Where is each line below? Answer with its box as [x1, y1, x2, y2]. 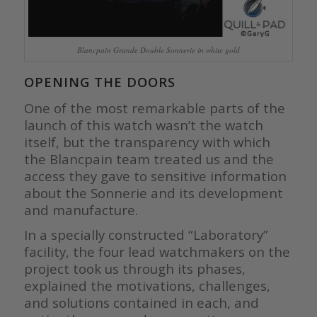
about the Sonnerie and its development [23, 184, 283, 202]
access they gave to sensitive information [23, 167, 287, 185]
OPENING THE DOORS [23, 72, 175, 91]
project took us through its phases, [23, 260, 246, 278]
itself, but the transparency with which [23, 133, 270, 151]
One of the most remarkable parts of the [23, 99, 285, 117]
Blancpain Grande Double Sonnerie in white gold [76, 44, 240, 55]
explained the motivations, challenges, [23, 277, 270, 295]
